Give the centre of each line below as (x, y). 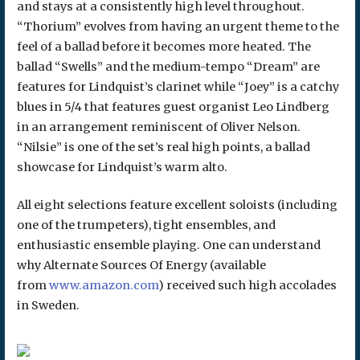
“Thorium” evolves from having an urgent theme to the (178, 26)
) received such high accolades (247, 285)
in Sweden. (48, 305)
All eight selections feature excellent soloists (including (177, 205)
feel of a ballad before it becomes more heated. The (164, 46)
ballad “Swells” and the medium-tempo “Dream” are (168, 66)
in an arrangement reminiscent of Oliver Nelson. (158, 127)
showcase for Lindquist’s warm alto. (122, 167)
